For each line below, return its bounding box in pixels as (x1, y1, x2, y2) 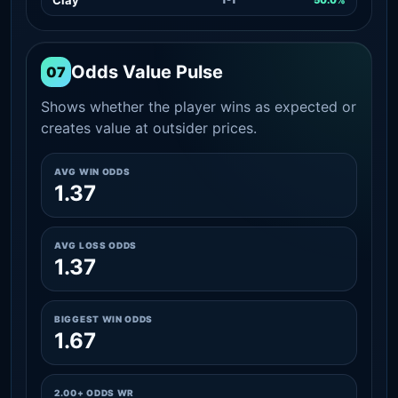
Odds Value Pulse (71, 60, 223, 83)
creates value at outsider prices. (41, 118, 257, 137)
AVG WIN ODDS (54, 165, 131, 177)
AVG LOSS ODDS (54, 239, 138, 251)
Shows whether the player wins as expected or (41, 97, 356, 115)
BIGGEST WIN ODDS (54, 313, 154, 324)
